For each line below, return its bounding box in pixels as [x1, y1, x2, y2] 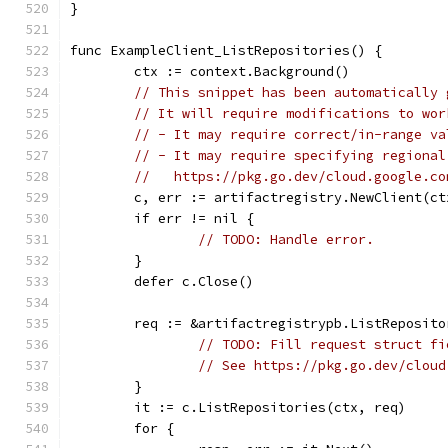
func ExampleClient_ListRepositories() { [70, 42, 382, 59]
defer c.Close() [134, 273, 254, 290]
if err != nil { [134, 210, 254, 227]
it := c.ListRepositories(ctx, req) [134, 399, 406, 416]
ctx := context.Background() [134, 63, 350, 80]
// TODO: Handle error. [198, 231, 374, 248]
